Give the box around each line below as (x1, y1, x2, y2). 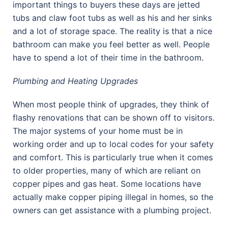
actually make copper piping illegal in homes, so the (13, 192, 213, 203)
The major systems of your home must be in (13, 126, 183, 136)
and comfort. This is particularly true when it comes (13, 152, 213, 163)
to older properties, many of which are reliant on (13, 165, 201, 176)
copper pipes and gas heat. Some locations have (13, 179, 201, 189)
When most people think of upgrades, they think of (13, 99, 209, 110)
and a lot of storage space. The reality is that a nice (13, 26, 212, 37)
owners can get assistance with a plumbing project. (13, 205, 211, 216)
